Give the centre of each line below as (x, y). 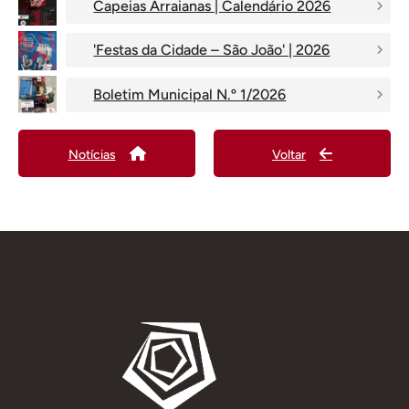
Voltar (289, 155)
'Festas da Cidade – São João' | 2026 (212, 50)
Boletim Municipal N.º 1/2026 (190, 94)
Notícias (92, 155)
